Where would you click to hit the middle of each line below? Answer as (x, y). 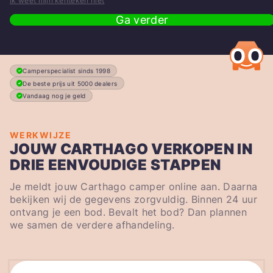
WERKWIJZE (41, 135)
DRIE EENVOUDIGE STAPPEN (115, 165)
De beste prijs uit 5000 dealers (70, 83)
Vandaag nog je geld (54, 96)
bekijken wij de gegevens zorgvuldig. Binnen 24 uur (134, 200)
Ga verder (142, 19)
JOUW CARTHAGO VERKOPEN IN (131, 149)
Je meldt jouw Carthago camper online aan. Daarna (134, 187)
